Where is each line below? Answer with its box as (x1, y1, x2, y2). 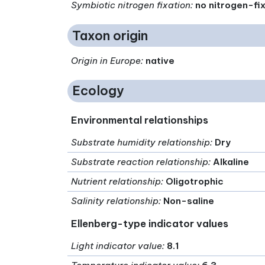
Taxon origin (72, 27, 148, 44)
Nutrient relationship (71, 175, 161, 187)
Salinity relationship (71, 195, 159, 206)
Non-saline (163, 195, 215, 206)
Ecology (72, 83, 124, 99)
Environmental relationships (71, 113, 209, 126)
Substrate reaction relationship (71, 156, 209, 167)
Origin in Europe (71, 54, 141, 66)
